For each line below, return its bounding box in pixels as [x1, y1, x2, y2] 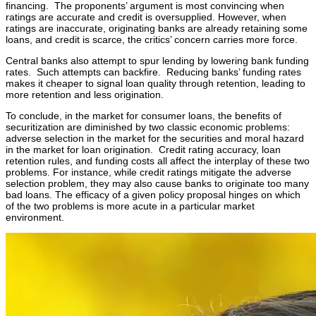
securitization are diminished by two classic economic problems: [6, 121, 290, 133]
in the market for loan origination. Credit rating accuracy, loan [6, 144, 281, 156]
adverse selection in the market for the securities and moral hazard [6, 133, 304, 145]
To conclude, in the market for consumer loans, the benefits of [6, 110, 281, 122]
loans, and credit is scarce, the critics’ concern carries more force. [6, 34, 298, 46]
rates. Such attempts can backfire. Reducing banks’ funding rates [6, 66, 301, 78]
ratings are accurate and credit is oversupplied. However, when [6, 11, 286, 23]
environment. [6, 212, 64, 224]
